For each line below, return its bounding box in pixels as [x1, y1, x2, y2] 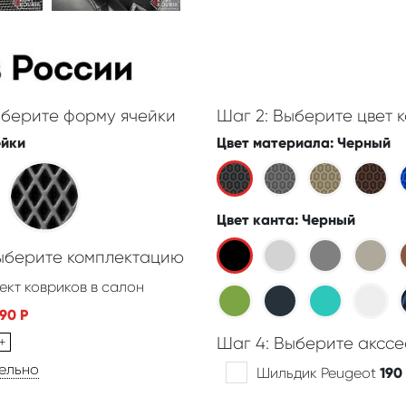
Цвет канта [216, 210, 295, 228]
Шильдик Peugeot [256, 363, 380, 382]
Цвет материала [216, 133, 330, 151]
